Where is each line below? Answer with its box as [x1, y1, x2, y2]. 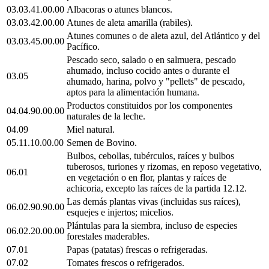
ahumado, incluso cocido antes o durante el [67, 65, 229, 76]
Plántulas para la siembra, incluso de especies [67, 220, 237, 231]
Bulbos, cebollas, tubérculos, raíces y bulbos [67, 150, 234, 161]
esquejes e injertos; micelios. [67, 207, 174, 217]
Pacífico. [67, 41, 100, 52]
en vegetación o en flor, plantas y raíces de [67, 172, 226, 183]
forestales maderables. [67, 231, 150, 241]
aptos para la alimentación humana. [67, 86, 199, 97]
